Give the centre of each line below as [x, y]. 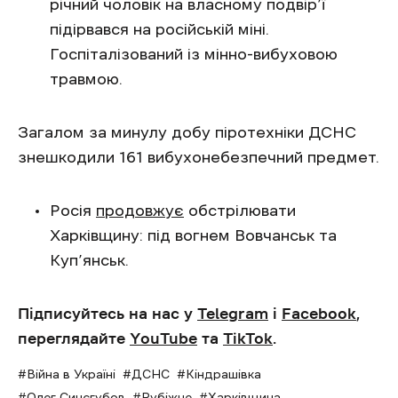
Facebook [319, 314]
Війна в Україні [71, 374]
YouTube [163, 338]
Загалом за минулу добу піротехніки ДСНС [187, 132]
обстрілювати [240, 211]
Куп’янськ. [89, 260]
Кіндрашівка [223, 374]
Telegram [233, 314]
